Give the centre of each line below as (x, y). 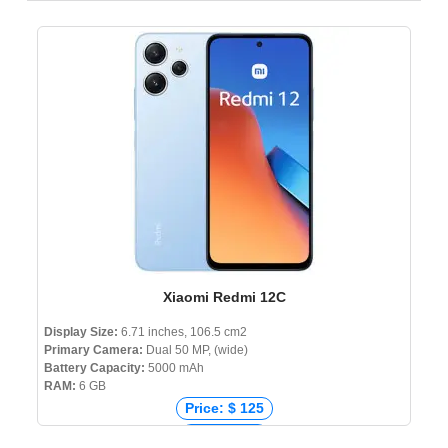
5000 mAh (174, 368)
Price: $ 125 (224, 408)
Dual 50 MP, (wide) (195, 350)
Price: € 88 (224, 435)
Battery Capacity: (94, 368)
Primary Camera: (93, 350)
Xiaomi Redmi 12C (224, 297)
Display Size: (81, 332)
